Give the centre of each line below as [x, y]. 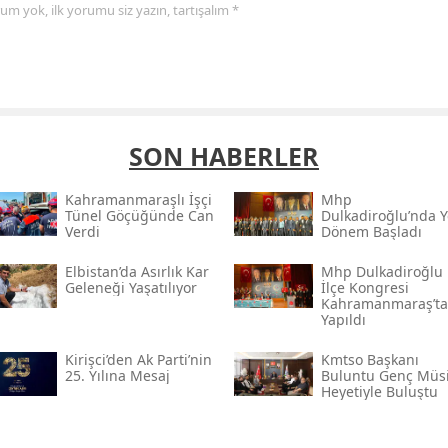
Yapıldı [343, 320]
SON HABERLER [224, 156]
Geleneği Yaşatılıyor [130, 288]
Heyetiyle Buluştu [379, 392]
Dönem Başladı [371, 232]
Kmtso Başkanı [369, 360]
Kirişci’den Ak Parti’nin [138, 360]
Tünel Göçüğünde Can [139, 216]
